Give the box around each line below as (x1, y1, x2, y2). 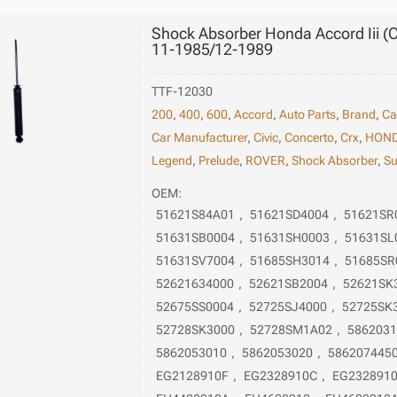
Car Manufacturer (152, 129, 248, 144)
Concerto (284, 129, 335, 144)
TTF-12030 (152, 83, 214, 98)
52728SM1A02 (250, 323, 333, 338)
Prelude (198, 152, 240, 167)
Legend (152, 152, 193, 167)
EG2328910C (244, 369, 318, 384)
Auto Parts (279, 106, 337, 121)
